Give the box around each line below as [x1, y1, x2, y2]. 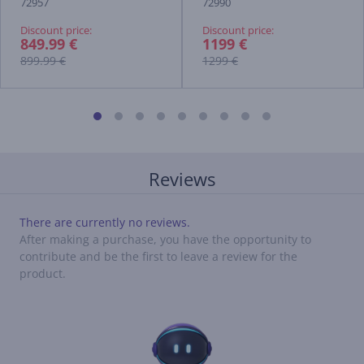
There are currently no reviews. [19, 214, 190, 230]
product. [19, 266, 66, 281]
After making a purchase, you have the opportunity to [19, 232, 311, 247]
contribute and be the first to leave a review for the [19, 249, 297, 264]
